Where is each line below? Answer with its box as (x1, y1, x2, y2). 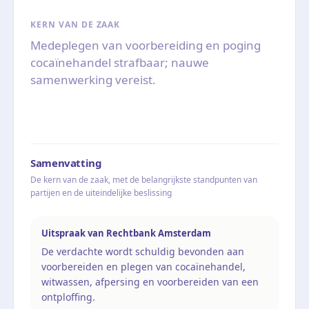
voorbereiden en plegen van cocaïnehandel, (41, 259, 246, 273)
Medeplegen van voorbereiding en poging (30, 37, 261, 53)
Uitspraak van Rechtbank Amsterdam (41, 226, 211, 239)
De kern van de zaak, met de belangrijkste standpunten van (30, 173, 257, 186)
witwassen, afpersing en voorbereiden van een (41, 275, 259, 288)
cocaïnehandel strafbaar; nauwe (30, 54, 209, 70)
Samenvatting (30, 155, 102, 170)
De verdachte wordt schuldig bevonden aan (41, 244, 244, 258)
